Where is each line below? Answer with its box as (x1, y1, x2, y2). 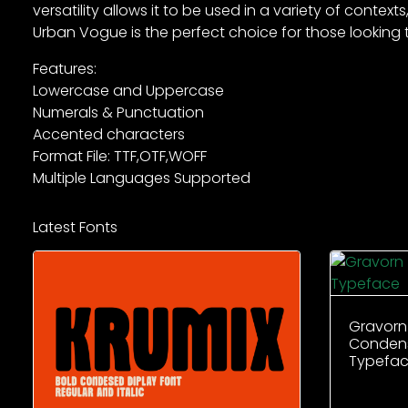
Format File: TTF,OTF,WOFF (33, 146, 207, 168)
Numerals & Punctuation (33, 102, 204, 124)
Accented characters (33, 124, 185, 146)
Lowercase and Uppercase (33, 80, 224, 102)
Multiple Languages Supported (33, 168, 250, 189)
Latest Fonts (33, 217, 117, 239)
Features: (33, 58, 97, 80)
